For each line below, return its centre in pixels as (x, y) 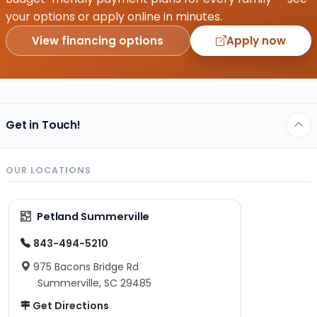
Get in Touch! (44, 125)
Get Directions (70, 305)
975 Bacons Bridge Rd (86, 266)
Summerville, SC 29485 (94, 283)
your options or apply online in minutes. (114, 16)
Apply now (256, 40)
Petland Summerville (93, 216)
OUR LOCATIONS (48, 170)
